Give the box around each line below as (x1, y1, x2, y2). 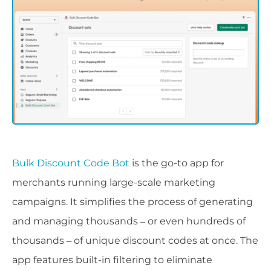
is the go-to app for (129, 157, 224, 169)
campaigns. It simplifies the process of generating (12, 196, 253, 208)
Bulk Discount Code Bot (12, 157, 129, 169)
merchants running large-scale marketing (12, 177, 215, 189)
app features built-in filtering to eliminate (12, 254, 212, 266)
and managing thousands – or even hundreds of (12, 215, 246, 227)
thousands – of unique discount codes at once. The (12, 235, 258, 247)
